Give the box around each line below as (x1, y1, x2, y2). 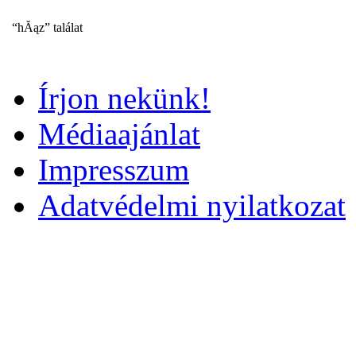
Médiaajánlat (38, 117, 200, 151)
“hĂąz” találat (12, 21, 83, 34)
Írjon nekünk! (38, 81, 211, 115)
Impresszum (38, 153, 189, 187)
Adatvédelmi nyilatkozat (38, 188, 346, 222)
